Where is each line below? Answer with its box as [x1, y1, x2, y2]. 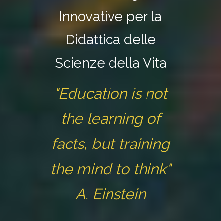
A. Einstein [75, 185, 146, 203]
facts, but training [51, 135, 170, 152]
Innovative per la [59, 8, 162, 25]
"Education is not [54, 85, 167, 102]
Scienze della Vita [54, 55, 167, 71]
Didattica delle [65, 32, 156, 48]
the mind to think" [50, 160, 171, 178]
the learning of [61, 110, 160, 127]
